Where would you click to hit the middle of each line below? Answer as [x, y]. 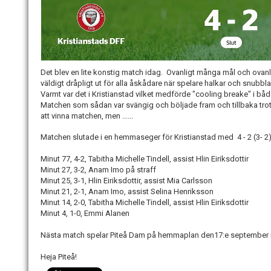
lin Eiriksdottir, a [121, 180]
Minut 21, [57, 191]
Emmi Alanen [107, 213]
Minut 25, [57, 180]
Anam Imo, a [110, 191]
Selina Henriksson [182, 191]
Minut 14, [57, 202]
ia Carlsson [193, 180]
